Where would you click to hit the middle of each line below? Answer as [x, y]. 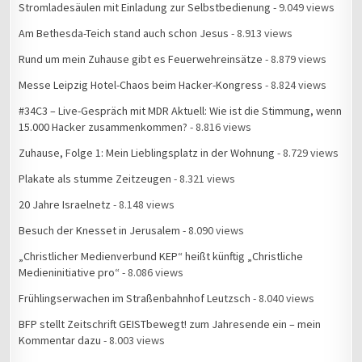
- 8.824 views [295, 84]
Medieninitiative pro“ [69, 272]
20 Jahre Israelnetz [65, 204]
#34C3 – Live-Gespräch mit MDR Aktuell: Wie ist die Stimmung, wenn [181, 110]
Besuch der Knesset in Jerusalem [100, 230]
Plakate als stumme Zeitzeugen [95, 178]
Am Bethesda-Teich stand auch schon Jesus [124, 33]
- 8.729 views [307, 152]
